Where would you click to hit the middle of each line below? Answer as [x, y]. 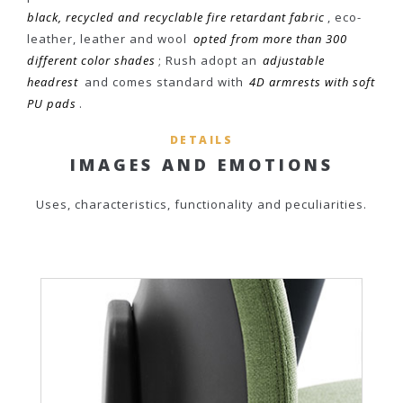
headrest [53, 81]
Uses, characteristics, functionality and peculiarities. [201, 204]
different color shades [91, 60]
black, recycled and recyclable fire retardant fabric [176, 17]
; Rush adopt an [209, 60]
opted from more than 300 [270, 38]
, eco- [344, 17]
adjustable [294, 60]
